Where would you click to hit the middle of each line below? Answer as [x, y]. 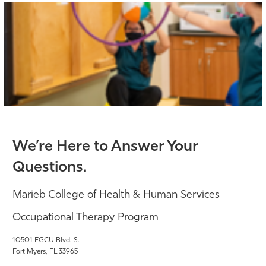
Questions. [50, 167]
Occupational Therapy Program [85, 217]
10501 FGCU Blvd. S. [46, 240]
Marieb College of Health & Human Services [116, 195]
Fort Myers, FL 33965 [45, 251]
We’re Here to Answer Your [105, 147]
